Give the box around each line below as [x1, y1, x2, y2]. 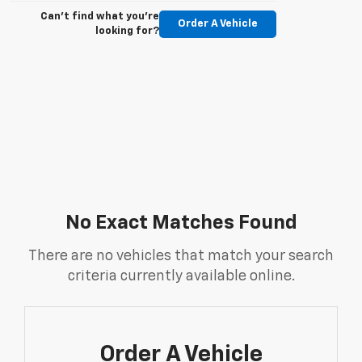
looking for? [95, 26, 159, 37]
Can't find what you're [40, 11, 159, 23]
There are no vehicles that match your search [28, 249, 334, 264]
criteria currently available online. [67, 269, 295, 284]
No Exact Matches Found [65, 213, 297, 234]
